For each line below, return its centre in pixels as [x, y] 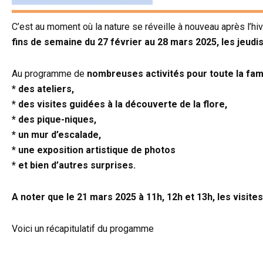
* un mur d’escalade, [56, 135]
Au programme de [49, 74]
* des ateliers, [43, 89]
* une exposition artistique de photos [94, 150]
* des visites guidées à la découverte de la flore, [119, 104]
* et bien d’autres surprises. [74, 166]
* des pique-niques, [54, 120]
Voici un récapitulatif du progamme [83, 229]
